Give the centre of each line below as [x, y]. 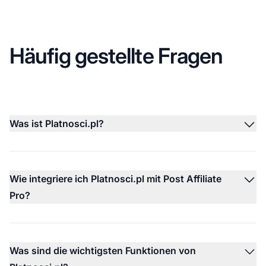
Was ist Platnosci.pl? [57, 123]
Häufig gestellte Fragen [116, 56]
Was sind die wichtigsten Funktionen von [103, 250]
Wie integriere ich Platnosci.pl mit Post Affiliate [115, 178]
